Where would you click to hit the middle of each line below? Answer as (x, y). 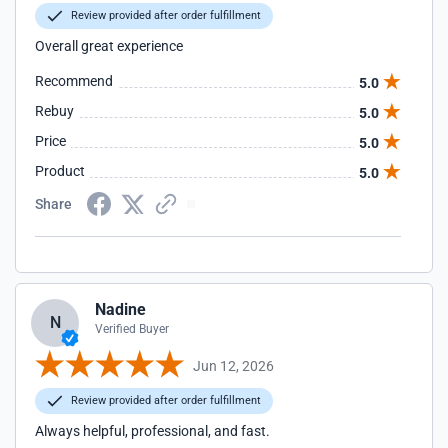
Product (60, 171)
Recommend (74, 81)
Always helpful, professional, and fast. (152, 431)
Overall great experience (109, 46)
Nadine (120, 309)
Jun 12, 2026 (233, 365)
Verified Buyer (132, 329)
